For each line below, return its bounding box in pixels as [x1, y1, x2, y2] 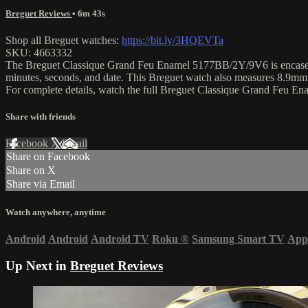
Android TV [91, 232, 149, 245]
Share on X [6, 164, 56, 177]
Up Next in [5, 258, 70, 273]
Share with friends [5, 111, 76, 122]
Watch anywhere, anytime [5, 206, 106, 217]
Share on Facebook [6, 151, 90, 163]
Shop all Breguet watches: [5, 34, 122, 47]
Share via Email [6, 178, 75, 190]
